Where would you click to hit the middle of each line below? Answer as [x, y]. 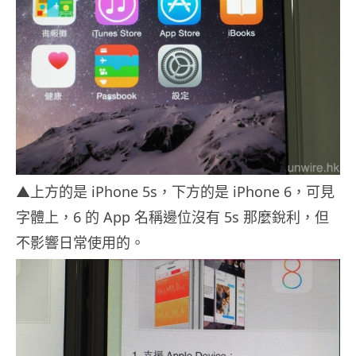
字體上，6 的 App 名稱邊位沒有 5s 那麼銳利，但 [172, 217]
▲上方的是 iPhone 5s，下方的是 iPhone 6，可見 [175, 192]
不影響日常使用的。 [80, 243]
